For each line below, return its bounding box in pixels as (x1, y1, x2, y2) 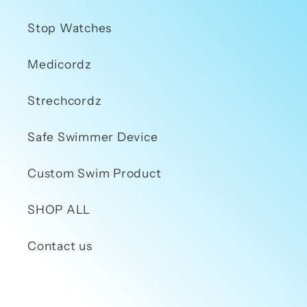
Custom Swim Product (27, 166, 162, 181)
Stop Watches (27, 21, 112, 36)
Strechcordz (27, 93, 102, 108)
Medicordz (27, 57, 92, 72)
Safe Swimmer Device (27, 130, 158, 145)
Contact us (27, 238, 93, 254)
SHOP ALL (27, 202, 90, 217)
